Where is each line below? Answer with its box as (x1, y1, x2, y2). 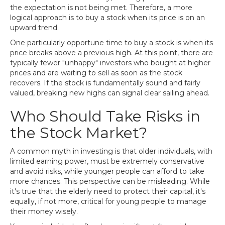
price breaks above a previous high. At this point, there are (10, 48, 213, 57)
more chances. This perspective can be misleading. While (10, 177, 210, 186)
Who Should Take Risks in (10, 107, 200, 126)
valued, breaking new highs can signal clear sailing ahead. (10, 88, 209, 97)
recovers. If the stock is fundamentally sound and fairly (10, 78, 200, 87)
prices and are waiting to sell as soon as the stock (10, 68, 182, 77)
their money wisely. (10, 207, 78, 216)
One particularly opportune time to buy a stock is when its (10, 38, 213, 47)
